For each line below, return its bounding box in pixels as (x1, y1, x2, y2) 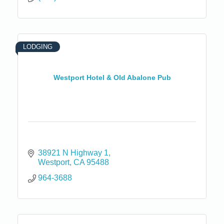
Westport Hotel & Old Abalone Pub (53, 73, 171, 82)
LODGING (23, 42, 52, 50)
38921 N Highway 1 (38, 148, 108, 157)
